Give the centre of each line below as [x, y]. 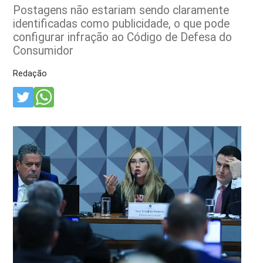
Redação [30, 73]
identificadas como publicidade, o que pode [122, 23]
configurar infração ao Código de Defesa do [123, 37]
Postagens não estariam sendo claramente [121, 10]
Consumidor [43, 50]
